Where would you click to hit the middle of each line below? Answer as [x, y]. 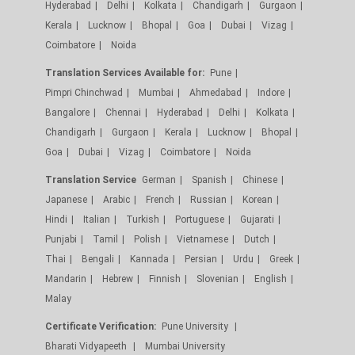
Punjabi [61, 239]
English [271, 279]
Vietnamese [202, 239]
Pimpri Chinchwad [84, 92]
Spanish [209, 179]
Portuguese [200, 219]
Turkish [143, 219]
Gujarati [257, 219]
